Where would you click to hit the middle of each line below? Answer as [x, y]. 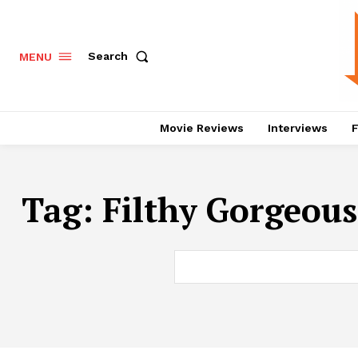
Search [108, 56]
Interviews [297, 128]
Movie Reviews [201, 128]
